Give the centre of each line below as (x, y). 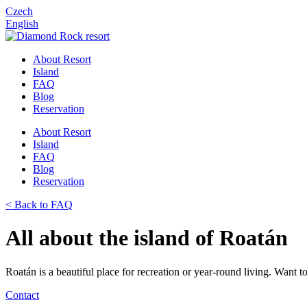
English (22, 24)
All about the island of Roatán (147, 238)
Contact (22, 295)
